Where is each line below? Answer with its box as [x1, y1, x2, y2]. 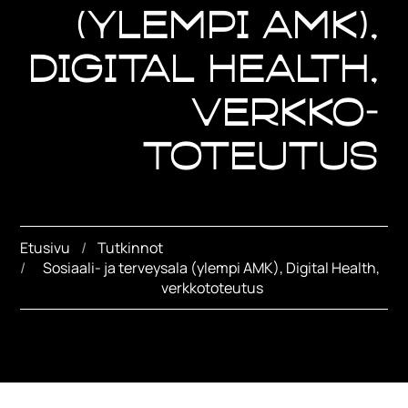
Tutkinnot [97, 238, 164, 259]
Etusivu [20, 238, 71, 259]
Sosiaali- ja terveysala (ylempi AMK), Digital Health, [42, 258, 380, 279]
